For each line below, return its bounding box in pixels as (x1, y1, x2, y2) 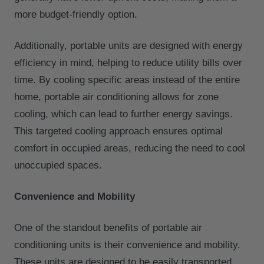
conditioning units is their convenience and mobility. (14, 239, 240, 251)
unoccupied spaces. (14, 160, 102, 171)
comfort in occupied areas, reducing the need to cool (14, 143, 245, 154)
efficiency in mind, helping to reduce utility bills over (14, 57, 242, 69)
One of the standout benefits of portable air (14, 222, 202, 234)
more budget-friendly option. (14, 9, 137, 21)
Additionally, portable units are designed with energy (14, 40, 243, 52)
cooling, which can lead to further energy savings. (14, 108, 233, 120)
